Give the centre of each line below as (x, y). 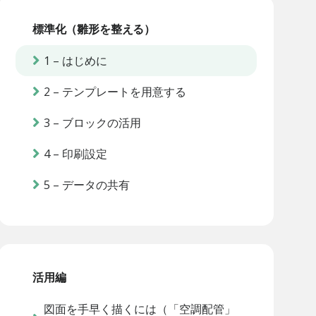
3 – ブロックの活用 (92, 122)
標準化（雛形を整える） (94, 29)
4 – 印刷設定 (75, 153)
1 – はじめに (75, 60)
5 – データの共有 (86, 184)
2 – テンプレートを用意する (115, 91)
